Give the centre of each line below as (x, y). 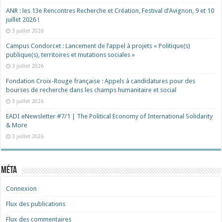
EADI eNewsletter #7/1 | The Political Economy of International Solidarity (110, 116)
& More (17, 125)
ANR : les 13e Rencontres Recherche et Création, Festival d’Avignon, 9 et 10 (110, 11)
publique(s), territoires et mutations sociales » (71, 55)
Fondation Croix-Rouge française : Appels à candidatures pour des (101, 81)
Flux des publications (36, 204)
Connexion (22, 189)
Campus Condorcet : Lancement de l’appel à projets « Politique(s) (98, 46)
